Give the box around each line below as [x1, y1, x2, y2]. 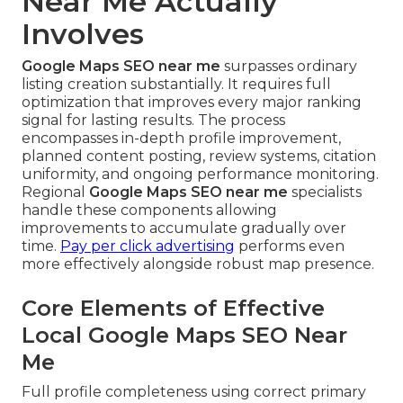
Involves [22, 15, 144, 51]
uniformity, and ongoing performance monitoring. [22, 165, 379, 183]
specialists [288, 183, 362, 201]
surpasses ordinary [220, 57, 357, 75]
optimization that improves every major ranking [22, 93, 362, 111]
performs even [235, 237, 345, 255]
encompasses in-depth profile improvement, [22, 129, 341, 147]
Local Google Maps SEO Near [22, 321, 347, 348]
